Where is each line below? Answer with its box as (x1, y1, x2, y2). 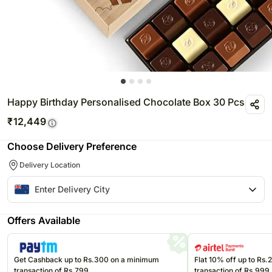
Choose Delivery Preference (7, 140, 137, 152)
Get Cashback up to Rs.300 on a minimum (14, 255, 159, 265)
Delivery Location (19, 160, 80, 169)
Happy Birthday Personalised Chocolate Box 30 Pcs (7, 95, 245, 108)
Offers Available (7, 214, 80, 226)
